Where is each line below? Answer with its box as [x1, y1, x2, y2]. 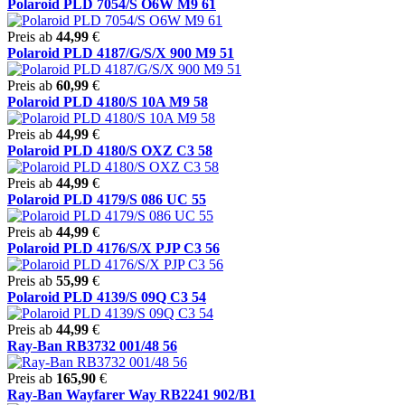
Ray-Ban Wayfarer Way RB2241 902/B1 [7, 386, 256, 402]
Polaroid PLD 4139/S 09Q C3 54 [7, 288, 206, 305]
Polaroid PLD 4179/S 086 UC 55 [7, 191, 206, 207]
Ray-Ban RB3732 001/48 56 [7, 337, 177, 353]
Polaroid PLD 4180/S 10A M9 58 [7, 93, 208, 109]
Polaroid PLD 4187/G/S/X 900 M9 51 [7, 44, 234, 61]
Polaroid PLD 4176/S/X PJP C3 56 [7, 240, 220, 256]
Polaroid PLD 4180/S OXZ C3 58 [7, 142, 212, 158]
